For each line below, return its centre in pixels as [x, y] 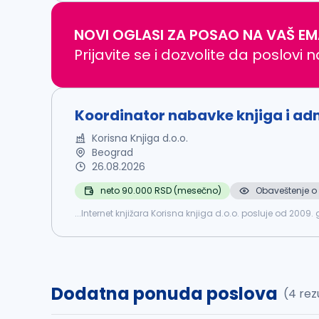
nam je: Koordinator [119, 225]
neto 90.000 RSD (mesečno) [161, 190]
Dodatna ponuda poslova [164, 294]
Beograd [113, 152]
